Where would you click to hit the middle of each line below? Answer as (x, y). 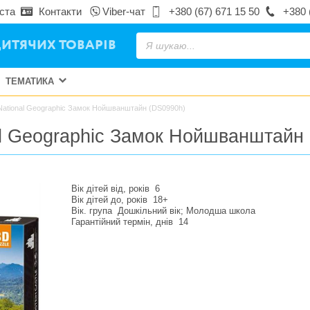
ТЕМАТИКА (30, 81)
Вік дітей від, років (110, 189)
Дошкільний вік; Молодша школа (186, 211)
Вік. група (92, 211)
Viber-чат (124, 11)
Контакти (60, 11)
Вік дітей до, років (109, 200)
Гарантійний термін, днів (122, 222)
